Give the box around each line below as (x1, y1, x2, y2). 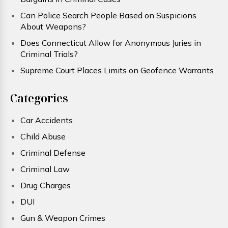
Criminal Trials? (20, 49, 78, 59)
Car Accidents (20, 115, 73, 125)
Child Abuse (20, 131, 66, 141)
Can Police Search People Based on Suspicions (20, 10, 196, 20)
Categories (10, 90, 68, 105)
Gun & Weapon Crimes (20, 213, 105, 223)
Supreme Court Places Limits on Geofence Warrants (20, 65, 214, 75)
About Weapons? (20, 21, 86, 32)
